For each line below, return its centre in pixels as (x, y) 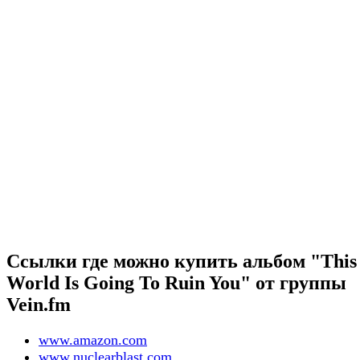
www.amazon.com (93, 340)
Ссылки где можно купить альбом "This (182, 262)
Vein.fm (39, 305)
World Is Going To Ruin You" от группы (176, 283)
